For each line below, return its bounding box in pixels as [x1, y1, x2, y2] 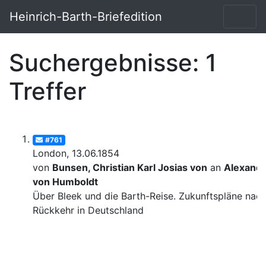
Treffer [9, 76, 86, 106]
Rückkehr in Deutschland [33, 204, 144, 217]
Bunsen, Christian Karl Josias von [52, 161, 207, 174]
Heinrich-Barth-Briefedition [9, 9, 162, 24]
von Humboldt [33, 176, 98, 188]
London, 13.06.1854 [33, 147, 119, 160]
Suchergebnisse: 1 [9, 47, 217, 77]
